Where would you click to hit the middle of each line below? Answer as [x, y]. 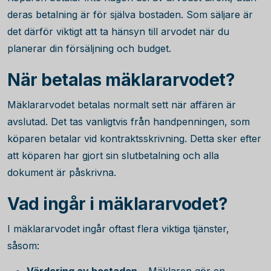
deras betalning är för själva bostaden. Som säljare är [130, 15]
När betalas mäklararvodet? [121, 80]
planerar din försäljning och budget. [89, 48]
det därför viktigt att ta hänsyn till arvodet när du [118, 31]
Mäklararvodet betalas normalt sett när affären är [122, 105]
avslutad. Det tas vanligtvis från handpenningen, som [129, 122]
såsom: [23, 246]
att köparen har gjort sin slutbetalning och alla [113, 155]
